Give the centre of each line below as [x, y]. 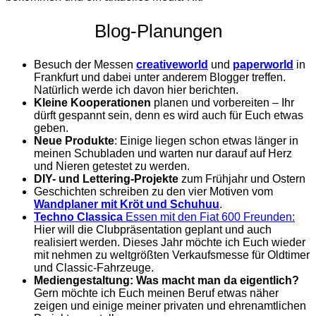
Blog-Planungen [158, 31]
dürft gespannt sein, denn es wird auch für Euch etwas [169, 116]
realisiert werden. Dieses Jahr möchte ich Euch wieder [170, 243]
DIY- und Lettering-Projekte [106, 179]
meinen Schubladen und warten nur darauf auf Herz [163, 154]
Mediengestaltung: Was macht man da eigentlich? [166, 281]
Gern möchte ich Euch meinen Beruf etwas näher [156, 293]
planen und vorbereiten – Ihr [223, 103]
